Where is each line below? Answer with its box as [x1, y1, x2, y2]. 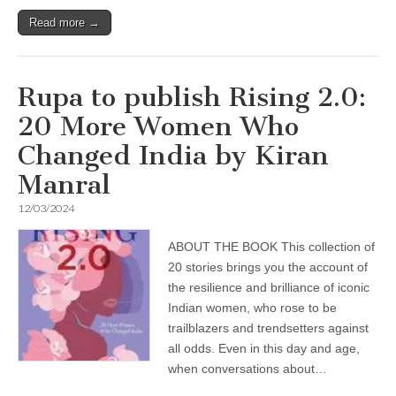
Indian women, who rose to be [168, 301, 337, 315]
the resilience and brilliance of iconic [168, 280, 369, 294]
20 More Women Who [18, 110, 299, 142]
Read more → [29, 16, 100, 29]
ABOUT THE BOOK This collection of [168, 240, 375, 254]
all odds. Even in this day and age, [168, 341, 360, 355]
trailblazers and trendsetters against [168, 321, 369, 335]
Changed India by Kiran [18, 140, 329, 171]
